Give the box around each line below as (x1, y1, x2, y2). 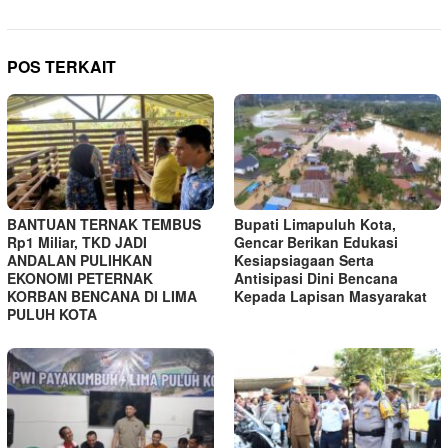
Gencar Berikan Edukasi (234, 231, 398, 252)
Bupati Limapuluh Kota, (234, 213, 396, 234)
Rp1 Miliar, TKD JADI (7, 231, 147, 252)
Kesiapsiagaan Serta (234, 249, 374, 270)
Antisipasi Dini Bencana (234, 267, 398, 288)
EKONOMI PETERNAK (7, 267, 153, 288)
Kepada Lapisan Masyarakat (234, 285, 427, 306)
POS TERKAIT (7, 54, 116, 78)
